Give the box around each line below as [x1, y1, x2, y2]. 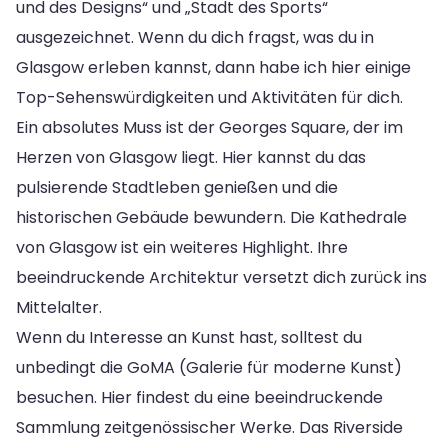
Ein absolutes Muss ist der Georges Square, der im [16, 115, 403, 139]
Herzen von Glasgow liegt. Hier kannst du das [16, 145, 366, 169]
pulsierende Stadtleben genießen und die [16, 175, 338, 199]
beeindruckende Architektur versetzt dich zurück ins [16, 265, 427, 289]
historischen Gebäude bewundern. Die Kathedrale [16, 205, 407, 229]
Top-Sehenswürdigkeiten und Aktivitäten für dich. [16, 85, 403, 109]
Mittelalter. [16, 295, 102, 319]
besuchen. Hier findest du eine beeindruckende [16, 385, 383, 409]
